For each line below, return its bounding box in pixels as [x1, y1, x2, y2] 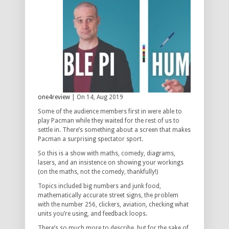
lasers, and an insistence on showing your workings [38, 159, 184, 167]
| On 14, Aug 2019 [70, 94, 123, 101]
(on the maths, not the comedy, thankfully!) [38, 168, 158, 176]
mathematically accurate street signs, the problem [38, 192, 178, 199]
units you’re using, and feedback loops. [38, 210, 147, 218]
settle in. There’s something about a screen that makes [38, 126, 191, 134]
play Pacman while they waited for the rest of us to [38, 117, 179, 125]
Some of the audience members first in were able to [38, 108, 182, 116]
